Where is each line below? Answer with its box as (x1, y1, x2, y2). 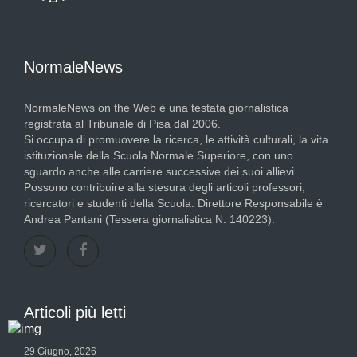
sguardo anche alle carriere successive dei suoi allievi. (24, 165, 300, 178)
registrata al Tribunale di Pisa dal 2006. (24, 117, 221, 131)
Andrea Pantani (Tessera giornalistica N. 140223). (24, 213, 275, 226)
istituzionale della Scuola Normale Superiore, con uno (24, 149, 293, 163)
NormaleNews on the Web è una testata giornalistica (24, 101, 288, 115)
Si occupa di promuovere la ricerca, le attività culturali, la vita (24, 133, 328, 147)
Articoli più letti (24, 304, 126, 322)
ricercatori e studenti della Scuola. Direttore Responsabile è (24, 197, 323, 210)
